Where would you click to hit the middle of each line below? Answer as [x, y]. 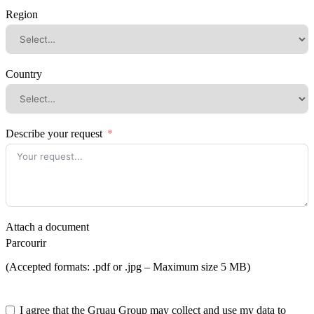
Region [22, 14]
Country [24, 74]
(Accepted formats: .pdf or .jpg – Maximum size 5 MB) [128, 266]
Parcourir [26, 243]
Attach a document [47, 226]
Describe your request [54, 133]
